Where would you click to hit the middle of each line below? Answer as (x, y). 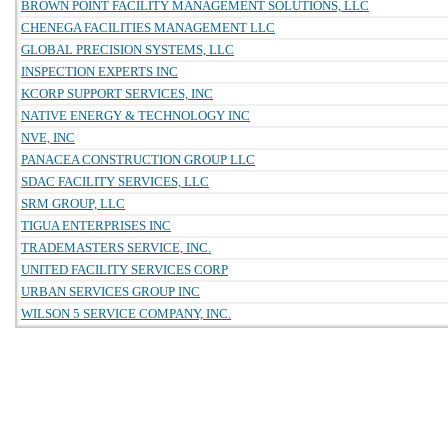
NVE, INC (48, 137)
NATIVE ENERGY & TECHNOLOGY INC (135, 115)
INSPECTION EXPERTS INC (99, 71)
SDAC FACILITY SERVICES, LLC (115, 181)
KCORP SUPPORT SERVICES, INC (117, 93)
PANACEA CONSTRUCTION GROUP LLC (138, 159)
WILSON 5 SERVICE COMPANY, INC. (126, 313)
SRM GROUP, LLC (73, 203)
